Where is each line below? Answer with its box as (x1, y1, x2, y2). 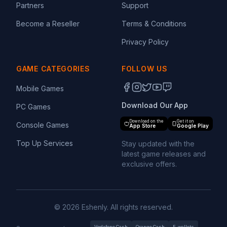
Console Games (16, 121, 69, 129)
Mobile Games (16, 84, 64, 93)
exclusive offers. (122, 160, 177, 168)
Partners (16, 1, 44, 10)
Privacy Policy (122, 37, 169, 46)
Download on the (129, 119, 164, 124)
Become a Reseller (16, 19, 80, 28)
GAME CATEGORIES (16, 64, 90, 73)
